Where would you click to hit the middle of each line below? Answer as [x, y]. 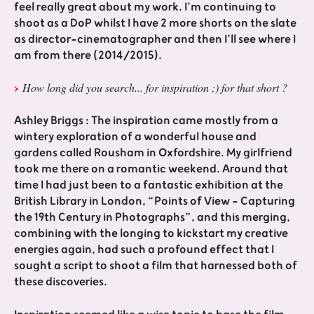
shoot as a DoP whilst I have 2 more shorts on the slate [155, 23]
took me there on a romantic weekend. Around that [151, 169]
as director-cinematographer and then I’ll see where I [155, 40]
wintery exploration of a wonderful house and [135, 137]
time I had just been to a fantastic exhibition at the [149, 185]
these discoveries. [61, 282]
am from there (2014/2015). [88, 56]
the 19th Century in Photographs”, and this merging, [152, 218]
